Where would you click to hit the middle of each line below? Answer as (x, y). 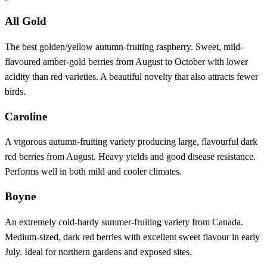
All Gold (26, 21)
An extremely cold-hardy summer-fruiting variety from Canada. (124, 222)
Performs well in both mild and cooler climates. (93, 172)
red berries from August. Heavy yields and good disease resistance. (130, 157)
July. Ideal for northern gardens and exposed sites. (98, 252)
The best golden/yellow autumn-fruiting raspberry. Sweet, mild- (124, 46)
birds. (15, 91)
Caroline (26, 116)
